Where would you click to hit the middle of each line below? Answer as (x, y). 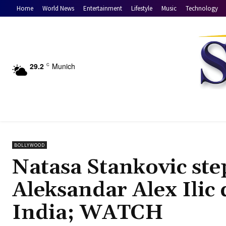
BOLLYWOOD (30, 145)
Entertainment (103, 9)
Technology (202, 9)
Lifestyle (142, 9)
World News (58, 9)
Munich (64, 66)
